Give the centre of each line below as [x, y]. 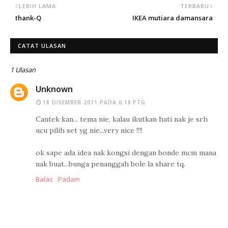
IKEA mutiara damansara [173, 18]
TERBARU [195, 6]
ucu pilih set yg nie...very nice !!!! [89, 131]
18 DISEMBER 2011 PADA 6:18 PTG [94, 103]
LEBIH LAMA [37, 6]
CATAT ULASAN [42, 46]
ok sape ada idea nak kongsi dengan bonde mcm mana [126, 153]
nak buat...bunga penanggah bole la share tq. [110, 164]
